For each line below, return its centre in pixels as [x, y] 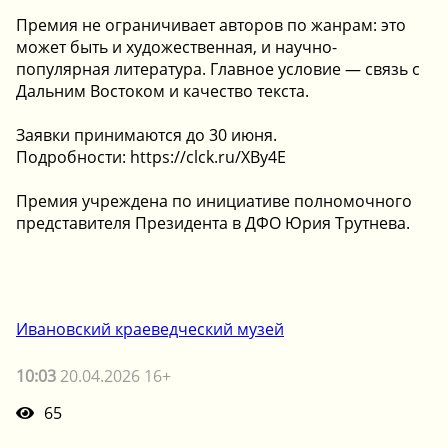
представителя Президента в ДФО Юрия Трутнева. [213, 222]
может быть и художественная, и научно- [176, 46]
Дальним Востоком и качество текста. [162, 90]
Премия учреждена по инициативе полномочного [214, 200]
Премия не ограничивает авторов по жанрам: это [211, 24]
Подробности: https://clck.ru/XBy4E [151, 156]
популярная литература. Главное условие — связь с [218, 68]
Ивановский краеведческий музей [150, 328]
